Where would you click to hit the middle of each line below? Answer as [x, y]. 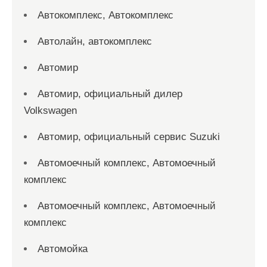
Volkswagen [50, 111]
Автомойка [63, 249]
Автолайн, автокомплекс [95, 41]
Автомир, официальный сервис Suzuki [129, 137]
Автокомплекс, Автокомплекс [105, 15]
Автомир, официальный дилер [110, 94]
